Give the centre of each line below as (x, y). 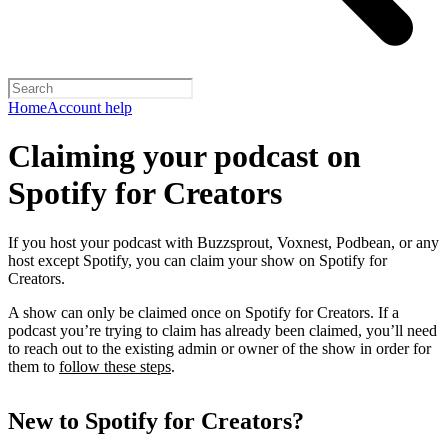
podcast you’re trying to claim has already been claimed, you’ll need (222, 330)
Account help (89, 107)
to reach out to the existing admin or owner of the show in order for (219, 348)
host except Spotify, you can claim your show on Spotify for (197, 260)
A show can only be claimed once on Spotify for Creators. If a (203, 312)
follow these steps (115, 366)
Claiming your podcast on (184, 156)
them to (33, 366)
